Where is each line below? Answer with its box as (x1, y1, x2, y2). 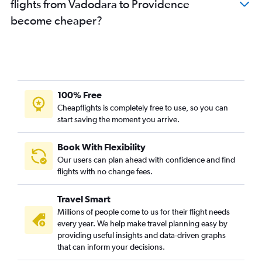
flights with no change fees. (57, 167, 153, 176)
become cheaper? (11, 13, 102, 27)
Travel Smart (57, 194, 111, 204)
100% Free (57, 89, 102, 100)
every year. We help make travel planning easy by (57, 219, 227, 228)
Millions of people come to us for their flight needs (57, 207, 230, 216)
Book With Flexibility (57, 142, 146, 152)
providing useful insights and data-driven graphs (57, 230, 226, 240)
